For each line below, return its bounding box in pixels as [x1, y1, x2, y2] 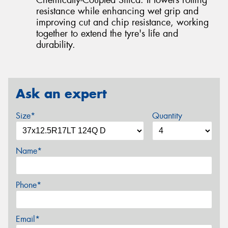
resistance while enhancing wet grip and [36, 5, 198, 17]
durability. [36, 38, 75, 51]
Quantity [152, 110, 182, 122]
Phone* [16, 180, 41, 191]
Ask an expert [16, 85, 107, 102]
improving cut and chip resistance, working [36, 16, 209, 28]
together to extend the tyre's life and [36, 27, 178, 40]
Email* [16, 214, 40, 225]
